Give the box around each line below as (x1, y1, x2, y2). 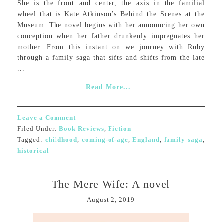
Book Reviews (58, 125, 104, 132)
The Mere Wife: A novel (52, 178, 170, 190)
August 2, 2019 (87, 196, 135, 203)
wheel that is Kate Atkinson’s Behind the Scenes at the (17, 10, 205, 18)
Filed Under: (17, 125, 59, 132)
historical (17, 147, 49, 154)
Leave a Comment (17, 114, 76, 121)
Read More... (86, 83, 131, 91)
